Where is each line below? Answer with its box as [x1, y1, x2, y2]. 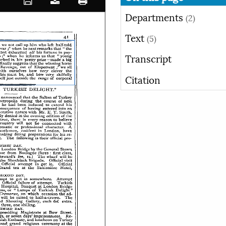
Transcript [125, 50, 172, 66]
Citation [125, 71, 160, 87]
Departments [125, 9, 186, 24]
